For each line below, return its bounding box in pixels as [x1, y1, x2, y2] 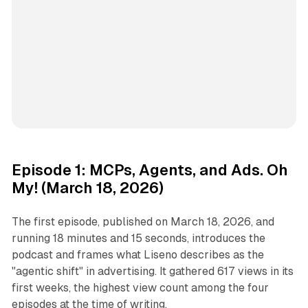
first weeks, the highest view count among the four [11, 281, 269, 295]
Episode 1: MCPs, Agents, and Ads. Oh [11, 162, 288, 179]
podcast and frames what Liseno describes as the [11, 248, 264, 262]
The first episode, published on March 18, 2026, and [11, 215, 274, 229]
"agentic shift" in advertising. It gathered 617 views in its [11, 265, 294, 278]
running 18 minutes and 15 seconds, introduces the [11, 232, 265, 245]
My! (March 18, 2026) [11, 179, 164, 197]
